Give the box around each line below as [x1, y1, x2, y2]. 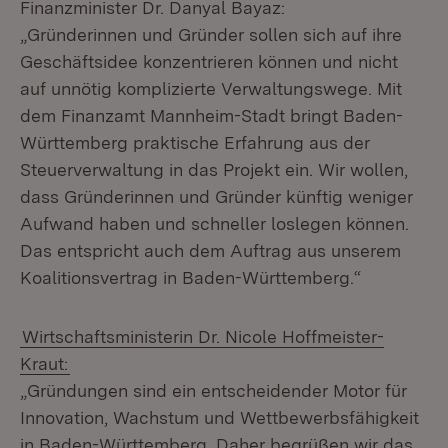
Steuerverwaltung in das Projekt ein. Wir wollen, [20, 159, 408, 180]
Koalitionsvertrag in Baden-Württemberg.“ [20, 267, 361, 288]
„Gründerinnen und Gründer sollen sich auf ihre [20, 24, 402, 45]
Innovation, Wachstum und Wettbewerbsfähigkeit [20, 407, 419, 428]
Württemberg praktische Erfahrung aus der [20, 132, 370, 153]
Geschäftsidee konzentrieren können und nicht [20, 51, 398, 72]
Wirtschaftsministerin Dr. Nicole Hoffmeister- [22, 326, 384, 347]
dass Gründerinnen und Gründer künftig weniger [20, 186, 413, 207]
